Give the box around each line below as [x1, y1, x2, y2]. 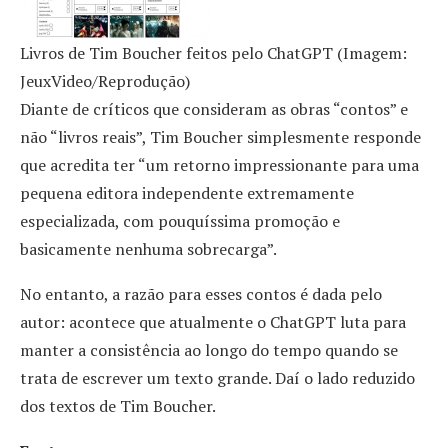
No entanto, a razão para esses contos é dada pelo [20, 283, 382, 305]
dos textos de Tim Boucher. [20, 395, 216, 417]
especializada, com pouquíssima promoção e [20, 210, 340, 232]
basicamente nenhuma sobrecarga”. [20, 238, 277, 260]
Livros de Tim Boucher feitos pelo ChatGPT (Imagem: [20, 42, 407, 64]
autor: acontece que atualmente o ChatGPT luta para [20, 311, 406, 333]
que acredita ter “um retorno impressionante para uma [20, 154, 419, 176]
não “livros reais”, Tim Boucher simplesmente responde [20, 126, 421, 148]
